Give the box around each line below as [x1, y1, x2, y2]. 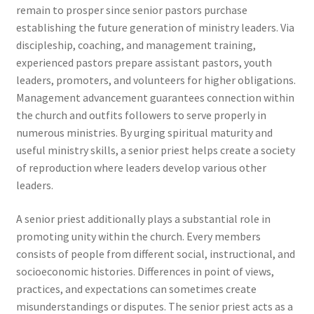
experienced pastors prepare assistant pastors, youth [15, 55, 272, 69]
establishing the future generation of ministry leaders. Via [15, 20, 294, 34]
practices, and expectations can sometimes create [15, 281, 257, 296]
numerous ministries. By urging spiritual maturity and [15, 125, 273, 139]
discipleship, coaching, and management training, [15, 38, 256, 52]
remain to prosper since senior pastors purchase [15, 3, 247, 17]
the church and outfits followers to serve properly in [15, 108, 266, 122]
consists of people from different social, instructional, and [15, 246, 295, 261]
